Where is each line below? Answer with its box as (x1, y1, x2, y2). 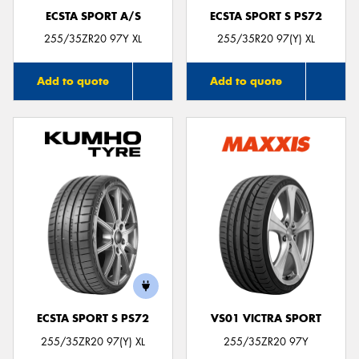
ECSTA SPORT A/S (45, 9, 141, 23)
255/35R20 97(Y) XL (217, 32, 315, 46)
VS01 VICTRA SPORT (211, 312, 321, 326)
